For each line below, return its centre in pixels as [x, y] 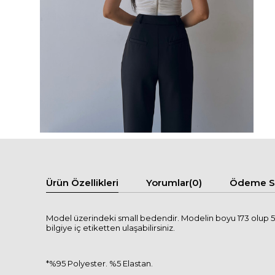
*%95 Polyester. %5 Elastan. [99, 263]
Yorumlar [168, 182]
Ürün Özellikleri [82, 182]
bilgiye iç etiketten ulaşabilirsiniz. [110, 227]
